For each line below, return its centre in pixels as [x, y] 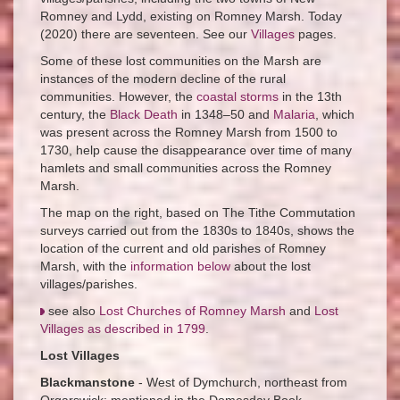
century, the [75, 114]
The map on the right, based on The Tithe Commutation [198, 212]
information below [180, 266]
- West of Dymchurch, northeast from [241, 382]
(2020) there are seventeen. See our [146, 33]
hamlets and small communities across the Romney [186, 167]
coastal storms [237, 96]
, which [335, 114]
